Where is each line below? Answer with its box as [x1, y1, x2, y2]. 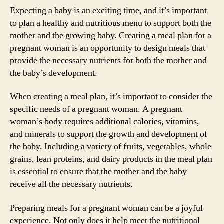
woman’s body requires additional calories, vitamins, [10, 116, 199, 127]
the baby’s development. [10, 67, 97, 79]
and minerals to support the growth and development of [10, 128, 207, 140]
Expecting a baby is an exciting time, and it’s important [10, 4, 207, 16]
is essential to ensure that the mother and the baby [10, 166, 187, 177]
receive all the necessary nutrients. [10, 178, 133, 190]
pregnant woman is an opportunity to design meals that [10, 42, 205, 54]
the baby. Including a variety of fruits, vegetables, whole [10, 141, 211, 152]
